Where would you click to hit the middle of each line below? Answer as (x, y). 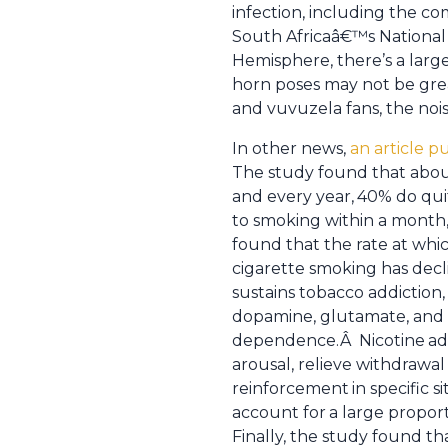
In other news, (291, 148)
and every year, (293, 196)
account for (279, 412)
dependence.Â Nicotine (328, 340)
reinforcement (290, 388)
